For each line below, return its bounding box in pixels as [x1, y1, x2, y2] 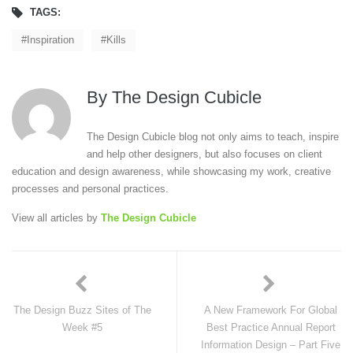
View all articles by [12, 212, 101, 224]
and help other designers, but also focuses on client [86, 148, 322, 160]
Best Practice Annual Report [206, 321, 336, 333]
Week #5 [62, 321, 102, 333]
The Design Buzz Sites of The [13, 304, 151, 316]
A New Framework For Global [204, 304, 337, 316]
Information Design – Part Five [201, 339, 340, 351]
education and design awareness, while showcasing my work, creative [12, 165, 331, 177]
